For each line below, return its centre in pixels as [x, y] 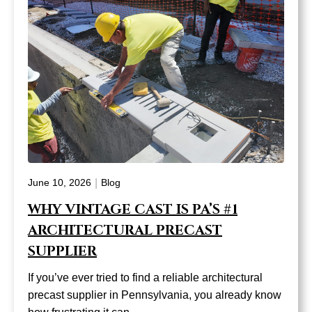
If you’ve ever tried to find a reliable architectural [145, 277]
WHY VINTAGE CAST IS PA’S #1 [133, 209]
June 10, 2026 [60, 183]
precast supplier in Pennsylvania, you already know [155, 295]
